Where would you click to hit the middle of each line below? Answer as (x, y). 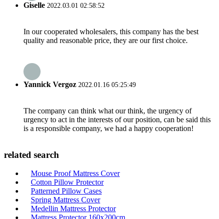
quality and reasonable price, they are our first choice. (106, 41)
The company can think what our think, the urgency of (108, 110)
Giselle (34, 5)
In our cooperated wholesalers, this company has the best (111, 32)
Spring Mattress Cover (66, 200)
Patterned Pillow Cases (66, 191)
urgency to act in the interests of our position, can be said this (117, 119)
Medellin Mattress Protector (73, 209)
